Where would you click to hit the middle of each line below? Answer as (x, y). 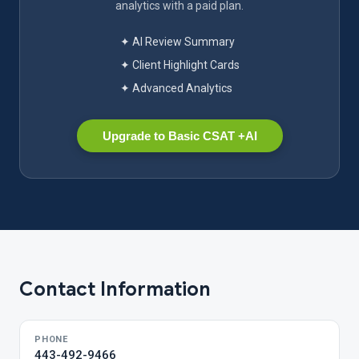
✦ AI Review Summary (177, 42)
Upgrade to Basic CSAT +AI (179, 136)
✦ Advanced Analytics (176, 88)
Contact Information (115, 289)
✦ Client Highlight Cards (179, 65)
